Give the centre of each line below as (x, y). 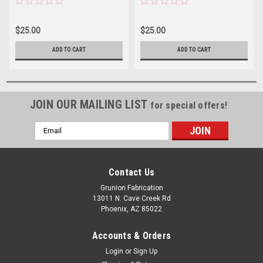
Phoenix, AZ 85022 (131, 209)
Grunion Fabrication (131, 188)
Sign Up (146, 251)
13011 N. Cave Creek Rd (131, 198)
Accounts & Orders (131, 235)
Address (50, 139)
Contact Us (131, 172)
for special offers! (189, 105)
